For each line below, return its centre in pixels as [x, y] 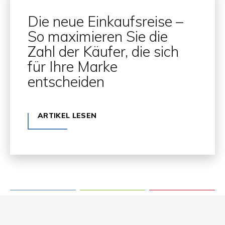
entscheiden [66, 82]
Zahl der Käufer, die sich [103, 51]
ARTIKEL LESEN [67, 116]
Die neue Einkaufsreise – [105, 21]
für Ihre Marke [73, 67]
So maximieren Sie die [98, 36]
